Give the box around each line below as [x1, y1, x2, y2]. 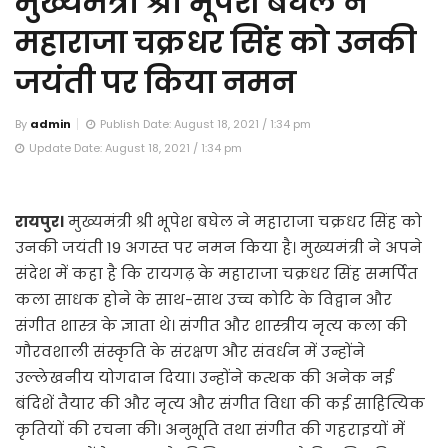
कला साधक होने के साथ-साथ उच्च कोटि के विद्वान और [15, 288, 392, 310]
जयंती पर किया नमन [15, 61, 296, 104]
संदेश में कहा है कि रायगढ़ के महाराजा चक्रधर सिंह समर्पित [15, 262, 418, 284]
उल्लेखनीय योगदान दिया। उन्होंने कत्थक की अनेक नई [15, 366, 393, 388]
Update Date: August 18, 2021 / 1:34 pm [29, 139, 242, 156]
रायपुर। [15, 210, 64, 232]
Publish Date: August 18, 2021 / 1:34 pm [100, 115, 311, 132]
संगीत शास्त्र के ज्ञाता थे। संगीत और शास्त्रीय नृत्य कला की [15, 314, 407, 336]
